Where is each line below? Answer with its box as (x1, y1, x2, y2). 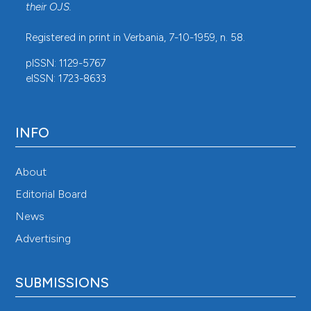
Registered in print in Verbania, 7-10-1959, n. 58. (26, 31, 246, 44)
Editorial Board (15, 187, 87, 201)
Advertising (15, 231, 72, 245)
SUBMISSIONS (15, 274, 110, 291)
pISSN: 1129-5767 (26, 57, 106, 70)
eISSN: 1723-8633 (26, 72, 107, 85)
